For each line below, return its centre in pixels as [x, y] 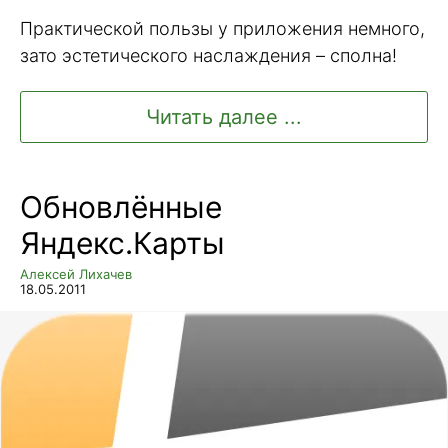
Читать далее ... [224, 116]
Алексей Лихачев [76, 273]
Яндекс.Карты [122, 242]
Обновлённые [121, 206]
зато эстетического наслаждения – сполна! [208, 55]
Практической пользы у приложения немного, [222, 28]
